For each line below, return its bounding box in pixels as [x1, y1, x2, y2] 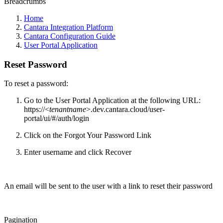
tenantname [49, 105, 86, 114]
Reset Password [4, 59, 67, 70]
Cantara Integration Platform [24, 23, 113, 31]
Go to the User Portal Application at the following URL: [24, 96, 201, 105]
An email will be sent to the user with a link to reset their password [4, 182, 213, 191]
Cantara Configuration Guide [24, 32, 115, 40]
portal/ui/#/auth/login [24, 114, 89, 123]
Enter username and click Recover [24, 148, 131, 157]
